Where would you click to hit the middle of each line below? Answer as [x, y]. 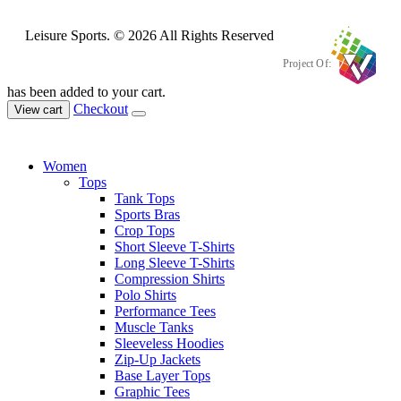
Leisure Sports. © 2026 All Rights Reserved [149, 35]
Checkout [101, 108]
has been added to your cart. [86, 91]
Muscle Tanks [154, 327]
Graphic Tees [152, 391]
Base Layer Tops [162, 375]
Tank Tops [145, 198]
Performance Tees [165, 311]
